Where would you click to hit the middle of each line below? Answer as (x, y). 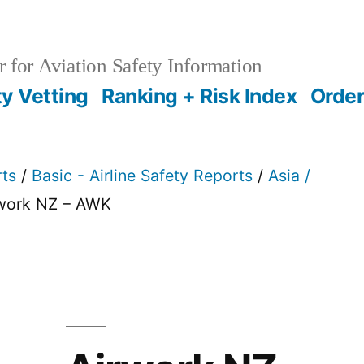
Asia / (290, 175)
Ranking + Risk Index (199, 95)
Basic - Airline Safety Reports (143, 175)
